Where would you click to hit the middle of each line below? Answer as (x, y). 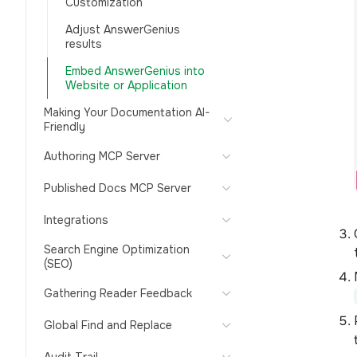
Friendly (65, 127)
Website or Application (126, 85)
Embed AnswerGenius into (135, 71)
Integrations (76, 220)
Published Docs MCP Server (118, 188)
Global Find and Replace (108, 325)
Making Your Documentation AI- (127, 112)
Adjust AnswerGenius (123, 29)
